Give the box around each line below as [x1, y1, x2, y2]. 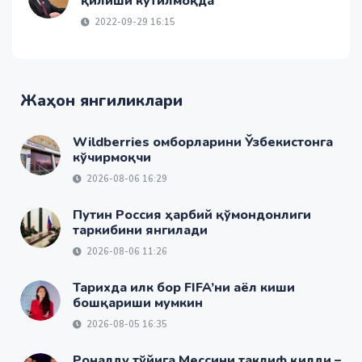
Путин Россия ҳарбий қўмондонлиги [73, 206, 311, 225]
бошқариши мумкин [73, 294, 203, 313]
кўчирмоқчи [73, 149, 151, 167]
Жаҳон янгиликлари [20, 90, 183, 112]
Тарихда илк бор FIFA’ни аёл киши [73, 279, 295, 297]
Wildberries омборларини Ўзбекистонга [73, 133, 333, 152]
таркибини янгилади [73, 221, 208, 240]
